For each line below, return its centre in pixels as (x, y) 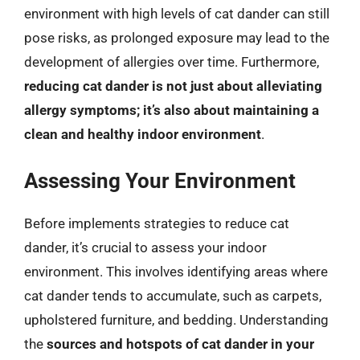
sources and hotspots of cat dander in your (180, 344)
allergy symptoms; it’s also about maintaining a (172, 110)
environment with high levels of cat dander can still (177, 13)
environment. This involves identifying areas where (176, 272)
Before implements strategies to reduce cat (157, 223)
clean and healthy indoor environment (143, 134)
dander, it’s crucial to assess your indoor (145, 247)
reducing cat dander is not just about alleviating (173, 86)
